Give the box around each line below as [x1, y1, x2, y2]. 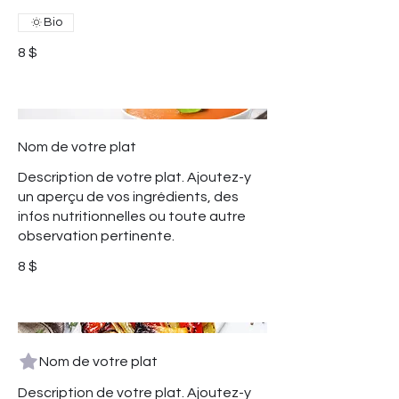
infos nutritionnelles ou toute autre [18, 209, 246, 224]
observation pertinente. [18, 229, 175, 244]
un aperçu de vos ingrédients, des [18, 190, 239, 205]
